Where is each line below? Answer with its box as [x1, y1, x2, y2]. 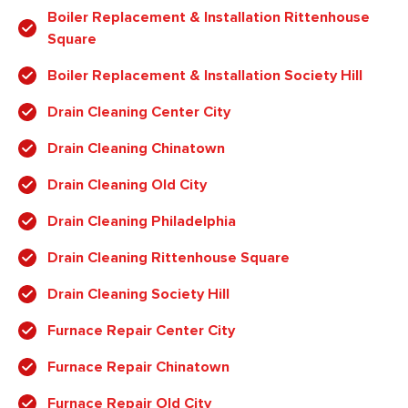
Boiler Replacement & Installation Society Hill [47, 66, 362, 86]
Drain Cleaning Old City [47, 176, 207, 195]
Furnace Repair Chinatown [47, 358, 229, 377]
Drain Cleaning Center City [47, 103, 230, 122]
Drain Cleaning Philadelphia [47, 212, 236, 231]
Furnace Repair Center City [47, 321, 235, 341]
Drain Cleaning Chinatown [47, 139, 225, 158]
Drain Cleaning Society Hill [47, 285, 229, 304]
